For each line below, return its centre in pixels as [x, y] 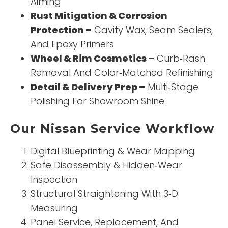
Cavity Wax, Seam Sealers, [152, 30]
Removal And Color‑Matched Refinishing [122, 73]
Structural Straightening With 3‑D [104, 194]
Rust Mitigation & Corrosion [99, 16]
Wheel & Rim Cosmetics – [92, 59]
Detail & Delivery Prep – [88, 87]
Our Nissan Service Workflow [112, 129]
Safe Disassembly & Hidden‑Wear [106, 165]
